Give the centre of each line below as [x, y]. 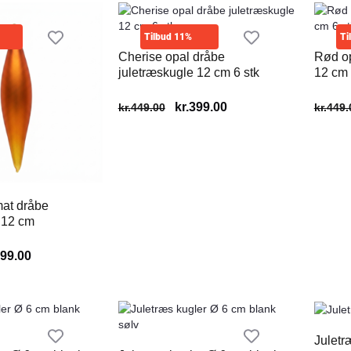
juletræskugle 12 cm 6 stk [188, 72]
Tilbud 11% [168, 37]
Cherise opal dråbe [171, 57]
